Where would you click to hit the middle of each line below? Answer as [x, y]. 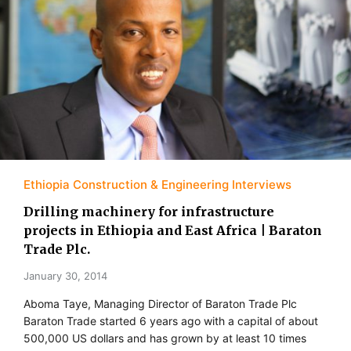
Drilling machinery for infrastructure [149, 212]
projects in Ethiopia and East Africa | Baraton [173, 231]
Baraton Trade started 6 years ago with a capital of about [171, 321]
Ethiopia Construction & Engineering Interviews [157, 185]
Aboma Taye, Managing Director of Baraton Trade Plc [160, 304]
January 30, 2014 [65, 276]
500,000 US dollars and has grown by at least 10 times [165, 338]
